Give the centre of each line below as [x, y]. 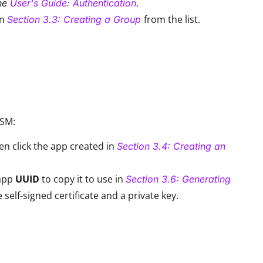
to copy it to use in [84, 179]
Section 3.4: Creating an [171, 146]
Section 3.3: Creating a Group [74, 19]
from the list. [172, 19]
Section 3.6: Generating [178, 179]
